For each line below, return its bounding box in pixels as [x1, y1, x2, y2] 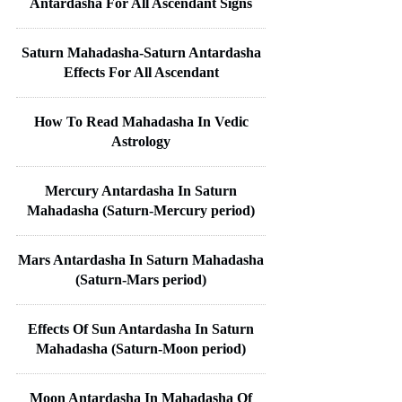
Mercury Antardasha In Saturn [45, 182, 237, 198]
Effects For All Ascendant [63, 64, 219, 80]
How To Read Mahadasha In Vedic [33, 113, 249, 129]
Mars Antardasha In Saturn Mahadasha [18, 251, 264, 267]
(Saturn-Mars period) [75, 271, 206, 287]
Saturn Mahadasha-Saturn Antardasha [21, 44, 261, 60]
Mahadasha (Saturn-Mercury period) [27, 202, 255, 218]
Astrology [111, 133, 170, 149]
